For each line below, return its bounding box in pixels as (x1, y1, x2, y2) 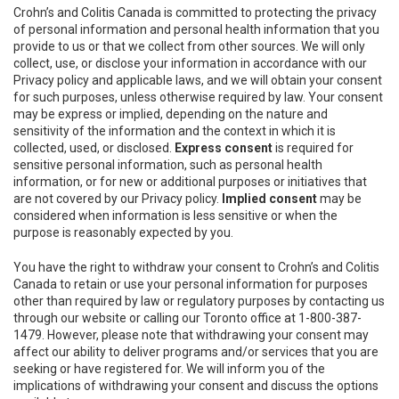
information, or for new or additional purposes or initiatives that (13, 175, 367, 189)
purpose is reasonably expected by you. (13, 225, 233, 240)
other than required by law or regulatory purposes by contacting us (13, 294, 385, 308)
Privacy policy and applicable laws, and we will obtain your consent (13, 73, 382, 87)
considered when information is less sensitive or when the (13, 208, 338, 223)
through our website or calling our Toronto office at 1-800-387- (13, 311, 362, 325)
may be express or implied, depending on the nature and (13, 107, 328, 121)
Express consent (175, 141, 273, 155)
